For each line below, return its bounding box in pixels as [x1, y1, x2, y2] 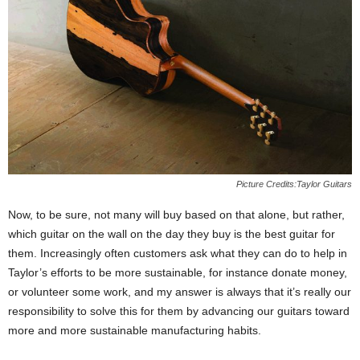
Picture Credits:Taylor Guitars [236, 179, 352, 190]
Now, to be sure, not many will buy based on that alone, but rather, [8, 208, 345, 222]
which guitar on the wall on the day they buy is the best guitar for [8, 227, 335, 241]
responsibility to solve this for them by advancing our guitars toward [8, 305, 350, 318]
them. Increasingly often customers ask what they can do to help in [8, 247, 347, 260]
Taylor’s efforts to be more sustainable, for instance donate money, [8, 266, 347, 280]
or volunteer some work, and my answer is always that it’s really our [8, 285, 351, 299]
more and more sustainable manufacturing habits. [8, 324, 261, 337]
